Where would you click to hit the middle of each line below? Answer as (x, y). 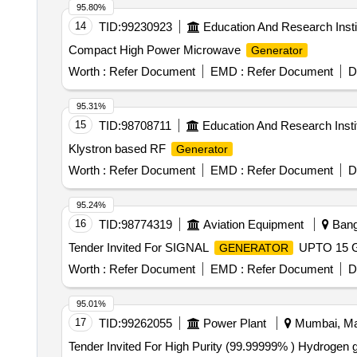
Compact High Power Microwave (156, 50)
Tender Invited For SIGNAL (140, 247)
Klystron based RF (118, 149)
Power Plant (234, 323)
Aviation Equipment (253, 224)
